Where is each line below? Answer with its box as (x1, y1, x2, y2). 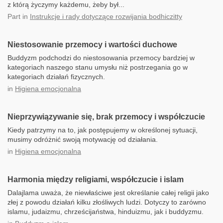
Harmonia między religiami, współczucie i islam (7, 175, 184, 184)
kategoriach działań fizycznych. (7, 73, 105, 81)
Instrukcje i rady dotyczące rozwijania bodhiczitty (30, 12, 182, 20)
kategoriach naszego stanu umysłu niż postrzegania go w (7, 63, 188, 71)
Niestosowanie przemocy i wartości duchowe (7, 40, 177, 49)
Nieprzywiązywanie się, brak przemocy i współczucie (7, 112, 205, 121)
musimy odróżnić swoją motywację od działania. (7, 135, 158, 143)
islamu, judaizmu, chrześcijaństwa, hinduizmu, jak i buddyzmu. (7, 208, 204, 216)
